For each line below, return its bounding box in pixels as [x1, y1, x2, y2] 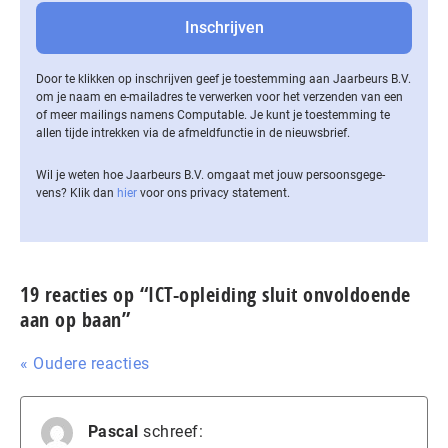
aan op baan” [20, 305, 130, 333]
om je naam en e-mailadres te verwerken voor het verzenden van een [36, 89, 403, 104]
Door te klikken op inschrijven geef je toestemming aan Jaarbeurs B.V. [36, 71, 411, 86]
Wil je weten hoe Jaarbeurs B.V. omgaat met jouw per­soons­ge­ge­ [36, 167, 385, 182]
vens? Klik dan [36, 185, 117, 200]
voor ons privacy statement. [137, 185, 290, 200]
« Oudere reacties [20, 353, 150, 373]
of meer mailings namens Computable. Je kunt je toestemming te [36, 107, 390, 122]
